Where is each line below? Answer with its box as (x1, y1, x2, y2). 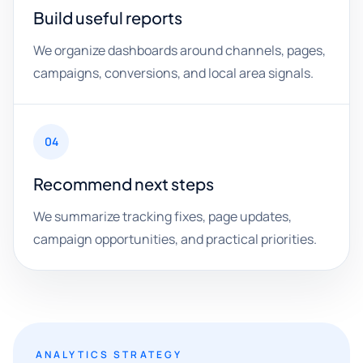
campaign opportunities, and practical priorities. (33, 230, 317, 248)
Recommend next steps (33, 173, 214, 194)
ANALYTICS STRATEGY (36, 348, 183, 361)
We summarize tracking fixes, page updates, (33, 207, 292, 225)
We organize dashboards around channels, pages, (33, 41, 326, 59)
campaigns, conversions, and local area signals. (33, 64, 314, 82)
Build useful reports (33, 7, 182, 28)
